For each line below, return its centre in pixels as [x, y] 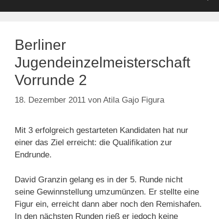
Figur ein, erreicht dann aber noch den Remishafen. [108, 204]
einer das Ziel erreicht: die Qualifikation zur [93, 143]
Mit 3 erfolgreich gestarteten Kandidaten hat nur [101, 131]
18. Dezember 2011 [50, 100]
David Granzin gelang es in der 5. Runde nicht [99, 179]
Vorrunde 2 [51, 80]
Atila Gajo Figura [134, 100]
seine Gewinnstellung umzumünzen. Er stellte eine [107, 192]
